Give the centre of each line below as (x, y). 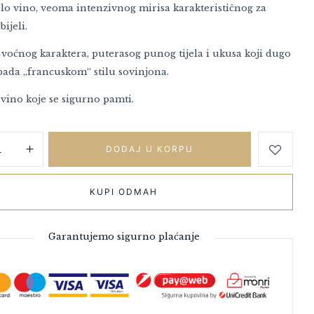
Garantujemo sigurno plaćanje (124, 236)
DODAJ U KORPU (150, 149)
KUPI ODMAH (124, 191)
